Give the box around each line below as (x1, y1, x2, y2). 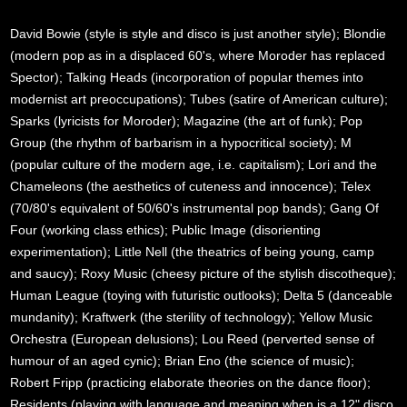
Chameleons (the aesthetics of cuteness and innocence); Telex (10, 178, 372, 194)
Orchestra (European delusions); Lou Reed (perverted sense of (10, 331, 375, 346)
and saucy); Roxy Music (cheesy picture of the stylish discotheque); (10, 265, 397, 281)
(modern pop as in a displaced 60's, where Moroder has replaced (10, 47, 386, 63)
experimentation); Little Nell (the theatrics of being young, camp (10, 243, 375, 259)
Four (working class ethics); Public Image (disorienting (10, 222, 322, 237)
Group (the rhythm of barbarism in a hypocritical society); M (10, 134, 352, 150)
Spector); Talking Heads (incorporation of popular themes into (10, 69, 364, 84)
